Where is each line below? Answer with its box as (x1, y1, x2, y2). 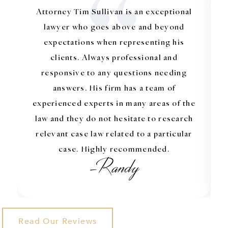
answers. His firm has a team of (52, 81, 176, 93)
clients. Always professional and (50, 51, 178, 62)
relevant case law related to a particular (36, 127, 192, 138)
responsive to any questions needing (41, 66, 187, 77)
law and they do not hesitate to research (35, 112, 193, 123)
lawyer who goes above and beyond (43, 20, 185, 32)
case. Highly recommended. (59, 142, 169, 154)
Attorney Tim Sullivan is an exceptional (36, 5, 192, 16)
